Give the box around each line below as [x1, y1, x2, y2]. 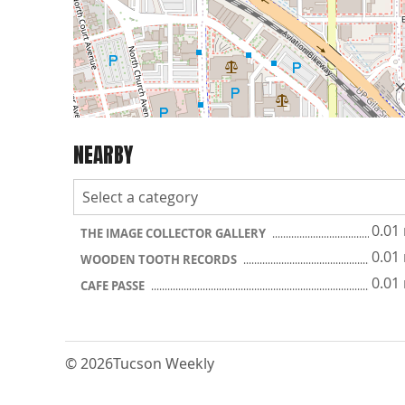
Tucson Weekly [113, 353, 214, 373]
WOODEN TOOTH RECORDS [80, 251, 240, 268]
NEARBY [73, 138, 133, 171]
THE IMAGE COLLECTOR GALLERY [80, 225, 268, 241]
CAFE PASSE [80, 278, 147, 294]
